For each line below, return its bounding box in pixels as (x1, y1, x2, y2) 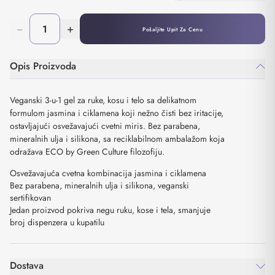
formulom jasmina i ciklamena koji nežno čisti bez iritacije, (10, 107, 223, 119)
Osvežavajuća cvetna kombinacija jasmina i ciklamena (10, 167, 206, 179)
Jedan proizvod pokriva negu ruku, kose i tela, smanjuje (10, 204, 211, 216)
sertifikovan (10, 192, 51, 204)
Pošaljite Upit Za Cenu (142, 25, 203, 33)
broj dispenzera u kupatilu (10, 216, 104, 228)
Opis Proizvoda (10, 59, 76, 73)
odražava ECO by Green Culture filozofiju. (10, 145, 165, 158)
